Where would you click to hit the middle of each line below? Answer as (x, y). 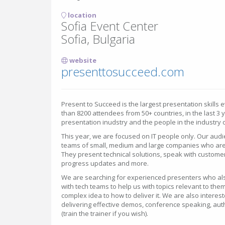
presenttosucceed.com (123, 72)
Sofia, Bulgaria (98, 39)
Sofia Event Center (110, 26)
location (81, 15)
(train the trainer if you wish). (105, 213)
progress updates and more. (106, 163)
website (82, 60)
